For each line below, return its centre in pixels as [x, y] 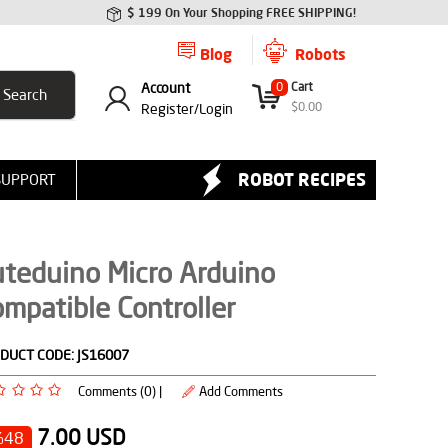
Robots [320, 54]
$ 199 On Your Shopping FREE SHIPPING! [241, 12]
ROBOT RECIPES [302, 179]
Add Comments [240, 391]
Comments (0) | [119, 391]
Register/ [170, 109]
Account [165, 88]
